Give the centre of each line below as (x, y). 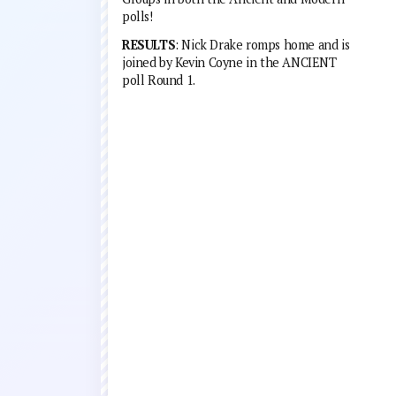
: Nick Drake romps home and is (263, 45)
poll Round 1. (159, 80)
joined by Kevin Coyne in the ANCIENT (229, 63)
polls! (137, 17)
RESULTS (149, 45)
